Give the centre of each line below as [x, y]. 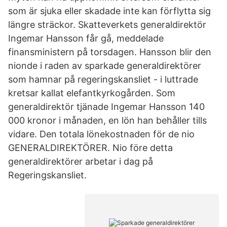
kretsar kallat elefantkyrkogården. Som [92, 93]
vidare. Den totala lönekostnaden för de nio [101, 134]
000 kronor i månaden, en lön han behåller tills [107, 120]
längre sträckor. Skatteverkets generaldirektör [107, 25]
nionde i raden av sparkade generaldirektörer [105, 66]
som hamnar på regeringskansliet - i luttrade [103, 79]
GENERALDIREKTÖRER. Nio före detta [90, 148]
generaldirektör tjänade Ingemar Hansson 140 [106, 107]
